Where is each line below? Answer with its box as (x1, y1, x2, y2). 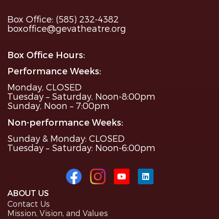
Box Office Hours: (7, 49, 85, 60)
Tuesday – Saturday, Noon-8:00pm (7, 91, 155, 102)
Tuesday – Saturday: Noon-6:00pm (7, 142, 155, 153)
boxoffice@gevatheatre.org (7, 23, 126, 34)
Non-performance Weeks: (7, 116, 123, 127)
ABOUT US (7, 188, 49, 198)
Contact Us (7, 199, 50, 209)
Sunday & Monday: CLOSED (7, 133, 125, 144)
